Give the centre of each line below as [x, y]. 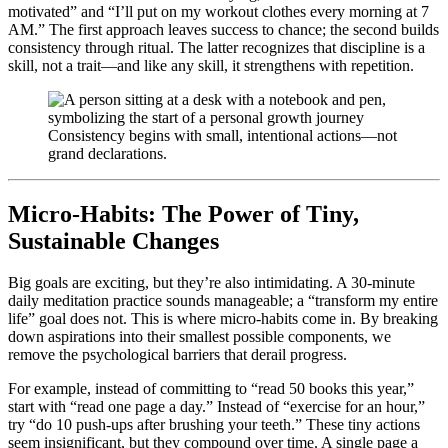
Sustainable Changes [113, 240]
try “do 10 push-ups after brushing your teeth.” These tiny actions [214, 425]
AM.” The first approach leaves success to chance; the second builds [223, 29]
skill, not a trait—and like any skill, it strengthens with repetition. [211, 65]
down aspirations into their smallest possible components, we [199, 337]
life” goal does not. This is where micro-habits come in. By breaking [223, 319]
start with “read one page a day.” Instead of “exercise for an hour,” [216, 407]
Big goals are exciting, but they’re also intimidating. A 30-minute [211, 283]
